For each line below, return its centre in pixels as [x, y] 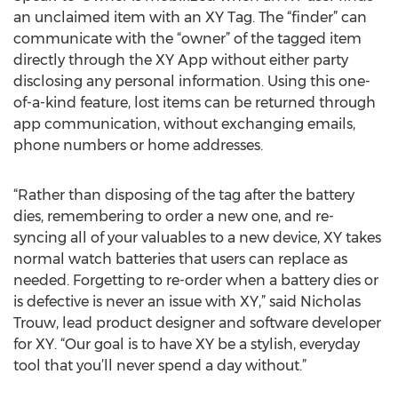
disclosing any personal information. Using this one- [192, 81]
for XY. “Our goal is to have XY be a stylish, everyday [187, 344]
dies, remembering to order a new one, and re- [174, 216]
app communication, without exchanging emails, [184, 124]
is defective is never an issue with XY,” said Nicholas [187, 302]
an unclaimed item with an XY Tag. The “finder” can [190, 17]
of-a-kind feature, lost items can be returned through [195, 103]
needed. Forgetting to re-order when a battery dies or [196, 280]
